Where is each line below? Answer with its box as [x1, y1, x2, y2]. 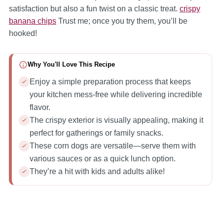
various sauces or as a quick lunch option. [29, 154, 176, 163]
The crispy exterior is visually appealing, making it [29, 115, 203, 124]
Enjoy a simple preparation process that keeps [29, 77, 191, 86]
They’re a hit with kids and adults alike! [29, 167, 165, 176]
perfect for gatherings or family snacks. [29, 128, 163, 137]
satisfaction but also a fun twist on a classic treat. [8, 4, 180, 13]
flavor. [29, 103, 50, 111]
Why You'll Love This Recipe [27, 61, 115, 69]
